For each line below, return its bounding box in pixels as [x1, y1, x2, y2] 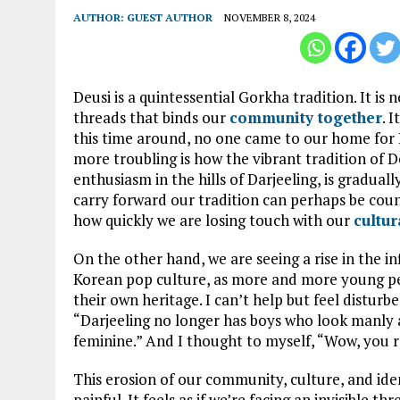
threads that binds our [73, 106, 229, 128]
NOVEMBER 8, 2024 [224, 10, 315, 24]
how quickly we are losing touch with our [73, 209, 354, 230]
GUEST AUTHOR [127, 10, 212, 24]
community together [229, 106, 382, 128]
